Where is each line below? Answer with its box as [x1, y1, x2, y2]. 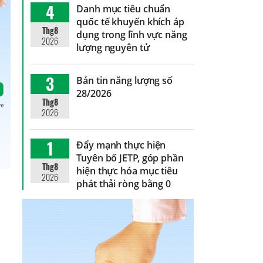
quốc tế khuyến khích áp [76, 15, 184, 28]
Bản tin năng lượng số [76, 73, 173, 87]
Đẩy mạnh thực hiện [76, 138, 166, 151]
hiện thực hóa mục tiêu [76, 164, 178, 177]
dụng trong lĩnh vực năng [76, 28, 187, 41]
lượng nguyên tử [76, 41, 150, 54]
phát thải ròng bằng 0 [76, 177, 171, 190]
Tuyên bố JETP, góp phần [76, 151, 184, 164]
